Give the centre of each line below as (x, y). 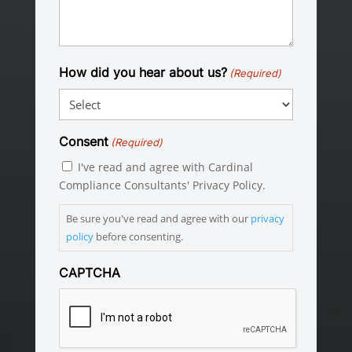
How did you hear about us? (143, 72)
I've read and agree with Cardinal (165, 167)
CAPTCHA (89, 273)
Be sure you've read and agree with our (158, 218)
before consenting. (138, 236)
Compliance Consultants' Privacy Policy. (162, 185)
